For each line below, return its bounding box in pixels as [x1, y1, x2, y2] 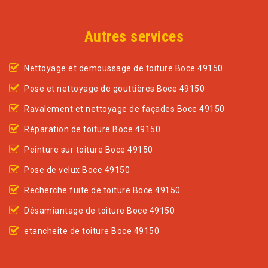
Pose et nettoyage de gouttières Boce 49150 [24, 84, 205, 94]
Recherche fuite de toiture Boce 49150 [24, 185, 181, 196]
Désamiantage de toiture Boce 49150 [24, 206, 175, 216]
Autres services [84, 28, 184, 46]
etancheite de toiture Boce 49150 [24, 226, 159, 236]
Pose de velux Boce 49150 [24, 165, 130, 175]
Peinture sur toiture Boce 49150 [24, 145, 153, 155]
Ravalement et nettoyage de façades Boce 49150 [24, 104, 225, 114]
